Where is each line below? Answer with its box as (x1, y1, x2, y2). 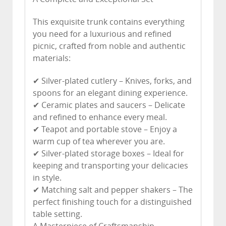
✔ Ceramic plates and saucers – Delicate (33, 100, 185, 110)
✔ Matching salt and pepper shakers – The (33, 185, 193, 195)
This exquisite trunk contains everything (33, 17, 185, 27)
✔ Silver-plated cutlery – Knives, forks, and (33, 76, 192, 86)
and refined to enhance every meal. (33, 112, 167, 122)
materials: (33, 53, 71, 63)
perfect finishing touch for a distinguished (33, 197, 192, 207)
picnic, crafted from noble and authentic (33, 41, 186, 51)
